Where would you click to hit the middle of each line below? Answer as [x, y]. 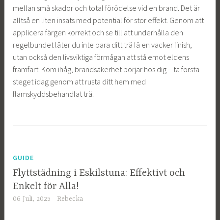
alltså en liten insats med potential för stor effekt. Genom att [109, 20]
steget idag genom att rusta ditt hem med [80, 82]
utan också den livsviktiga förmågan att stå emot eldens [101, 57]
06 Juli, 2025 [32, 199]
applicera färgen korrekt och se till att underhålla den [98, 33]
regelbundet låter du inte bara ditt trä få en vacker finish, [103, 45]
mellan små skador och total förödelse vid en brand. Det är [107, 8]
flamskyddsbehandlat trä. [54, 94]
